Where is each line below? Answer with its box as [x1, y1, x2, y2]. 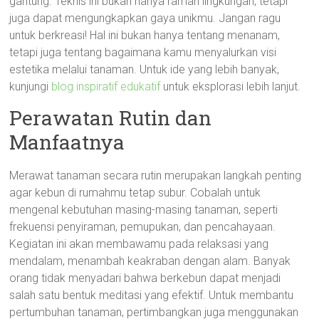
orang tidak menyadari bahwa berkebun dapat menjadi [9, 271, 281, 285]
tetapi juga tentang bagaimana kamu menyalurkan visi [9, 46, 277, 59]
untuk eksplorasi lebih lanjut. [160, 80, 301, 93]
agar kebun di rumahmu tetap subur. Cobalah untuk [9, 186, 261, 199]
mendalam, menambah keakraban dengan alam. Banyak [9, 254, 291, 268]
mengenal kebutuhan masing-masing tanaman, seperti [9, 203, 278, 216]
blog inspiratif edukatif [51, 80, 161, 93]
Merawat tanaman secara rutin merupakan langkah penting [9, 169, 302, 182]
